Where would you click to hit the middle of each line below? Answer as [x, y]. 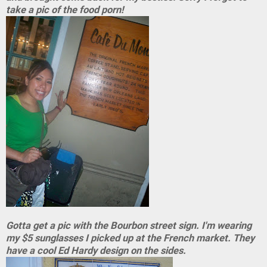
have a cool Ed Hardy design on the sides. [96, 251]
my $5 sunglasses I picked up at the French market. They [130, 238]
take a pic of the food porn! [65, 10]
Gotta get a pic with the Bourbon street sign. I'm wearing [129, 226]
